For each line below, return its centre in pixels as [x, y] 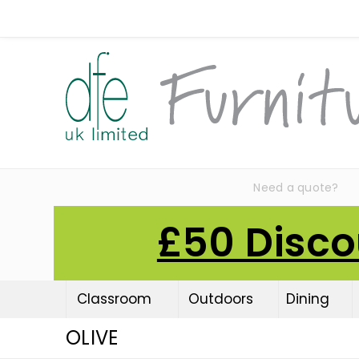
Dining [307, 299]
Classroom [114, 299]
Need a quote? [296, 188]
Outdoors [220, 299]
